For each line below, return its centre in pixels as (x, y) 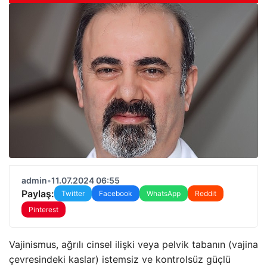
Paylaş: (38, 193)
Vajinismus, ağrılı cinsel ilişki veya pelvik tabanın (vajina (133, 244)
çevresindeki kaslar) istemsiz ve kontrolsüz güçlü (120, 259)
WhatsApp (164, 193)
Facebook (116, 193)
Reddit (206, 193)
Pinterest (44, 209)
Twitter (73, 193)
